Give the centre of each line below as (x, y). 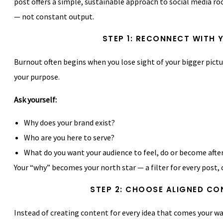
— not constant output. (54, 16)
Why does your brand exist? (69, 122)
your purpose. (37, 77)
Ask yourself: (35, 100)
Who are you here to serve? (69, 137)
